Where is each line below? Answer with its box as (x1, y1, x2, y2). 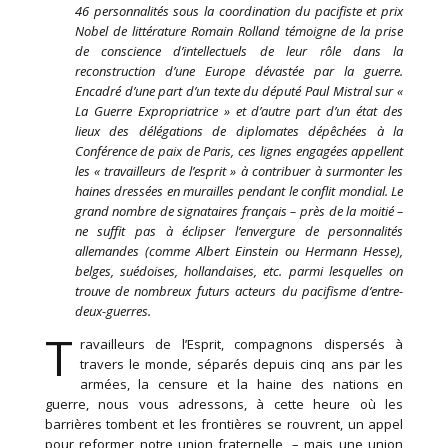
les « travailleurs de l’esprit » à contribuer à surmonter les (74, 162, 404, 181)
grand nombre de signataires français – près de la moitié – (74, 202, 404, 221)
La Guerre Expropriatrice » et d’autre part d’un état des (74, 102, 404, 121)
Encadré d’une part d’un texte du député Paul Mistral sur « (74, 82, 404, 101)
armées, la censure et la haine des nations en (79, 375, 404, 394)
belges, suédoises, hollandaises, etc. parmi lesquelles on (74, 262, 404, 281)
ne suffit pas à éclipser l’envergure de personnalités (74, 222, 404, 241)
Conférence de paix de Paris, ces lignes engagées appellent (74, 142, 404, 161)
